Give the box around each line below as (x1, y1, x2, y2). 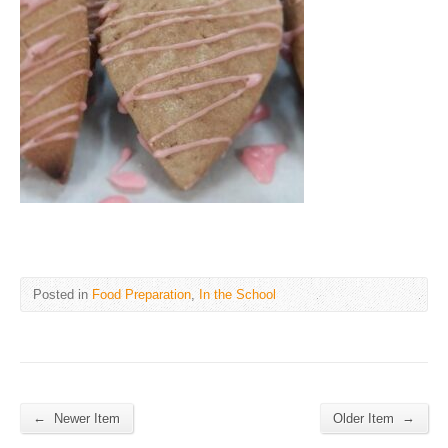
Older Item (333, 410, 398, 426)
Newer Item (50, 410, 120, 426)
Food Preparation (92, 286, 191, 302)
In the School (199, 286, 276, 302)
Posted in (33, 286, 92, 302)
